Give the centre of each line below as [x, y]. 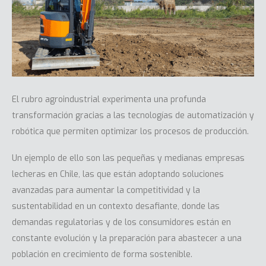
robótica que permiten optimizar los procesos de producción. [130, 131]
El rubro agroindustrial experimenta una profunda [109, 99]
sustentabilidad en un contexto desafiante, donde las [116, 207]
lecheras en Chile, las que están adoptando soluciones [118, 175]
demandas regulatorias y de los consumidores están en [121, 223]
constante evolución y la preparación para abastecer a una [127, 239]
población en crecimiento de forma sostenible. [102, 255]
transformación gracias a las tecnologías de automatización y [133, 115]
